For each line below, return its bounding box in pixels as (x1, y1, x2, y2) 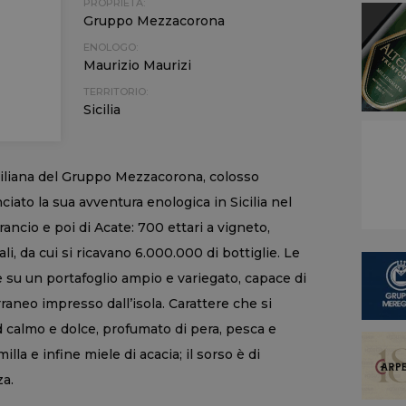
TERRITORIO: (82, 85, 148, 98)
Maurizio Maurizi (82, 57, 191, 73)
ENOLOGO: (82, 41, 138, 53)
